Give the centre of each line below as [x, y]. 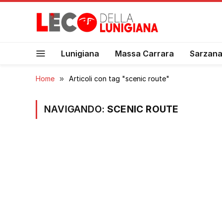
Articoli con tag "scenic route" [119, 79]
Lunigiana [80, 53]
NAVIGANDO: [76, 109]
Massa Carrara [144, 53]
